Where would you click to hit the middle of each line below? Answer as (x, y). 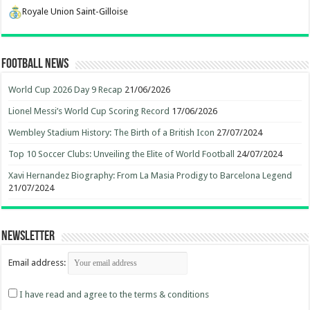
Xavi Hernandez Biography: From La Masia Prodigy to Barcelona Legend (151, 175)
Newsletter (28, 237)
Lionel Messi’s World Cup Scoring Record (89, 111)
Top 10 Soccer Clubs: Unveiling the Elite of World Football (122, 154)
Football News (35, 64)
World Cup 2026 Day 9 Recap (66, 90)
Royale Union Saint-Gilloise (75, 11)
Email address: (38, 263)
